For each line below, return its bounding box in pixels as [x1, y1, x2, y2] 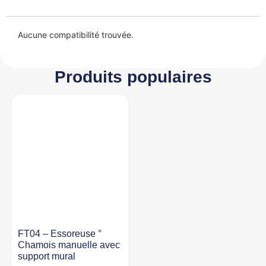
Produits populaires [54, 67, 212, 86]
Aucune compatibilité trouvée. [18, 29, 134, 40]
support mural [18, 251, 75, 261]
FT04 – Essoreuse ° [18, 228, 102, 239]
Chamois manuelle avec [18, 239, 120, 250]
